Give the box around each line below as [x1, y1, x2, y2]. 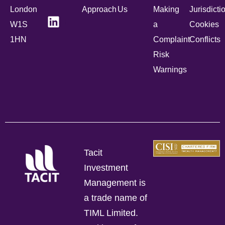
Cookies [189, 20, 219, 29]
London [10, 5, 37, 14]
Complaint [153, 35, 190, 44]
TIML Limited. [84, 208, 139, 218]
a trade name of [84, 193, 148, 203]
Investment [84, 163, 129, 173]
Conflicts [189, 35, 220, 44]
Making [153, 5, 180, 14]
